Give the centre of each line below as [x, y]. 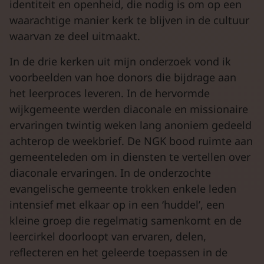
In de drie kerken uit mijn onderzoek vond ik [120, 61]
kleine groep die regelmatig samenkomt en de [126, 220]
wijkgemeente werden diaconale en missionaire [129, 109]
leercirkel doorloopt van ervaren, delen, [108, 236]
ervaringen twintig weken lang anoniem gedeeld [131, 125]
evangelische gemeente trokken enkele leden [123, 189]
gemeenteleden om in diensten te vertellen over [130, 157]
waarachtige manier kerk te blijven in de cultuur [129, 20]
